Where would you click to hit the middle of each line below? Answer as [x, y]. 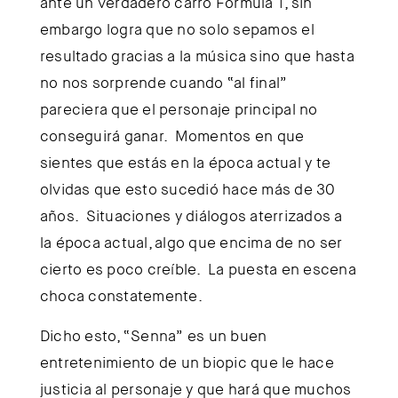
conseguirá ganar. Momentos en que [172, 135]
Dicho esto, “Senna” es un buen [153, 335]
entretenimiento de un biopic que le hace [187, 362]
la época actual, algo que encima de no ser [191, 242]
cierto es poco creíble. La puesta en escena [198, 269]
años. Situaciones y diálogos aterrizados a [191, 215]
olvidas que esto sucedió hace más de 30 [187, 189]
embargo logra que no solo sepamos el [177, 29]
